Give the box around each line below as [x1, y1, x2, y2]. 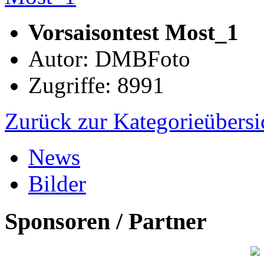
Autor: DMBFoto [28, 45, 190, 71]
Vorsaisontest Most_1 [28, 19, 239, 45]
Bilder [28, 170, 86, 196]
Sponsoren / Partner [5, 208, 207, 235]
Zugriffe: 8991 [28, 72, 164, 98]
